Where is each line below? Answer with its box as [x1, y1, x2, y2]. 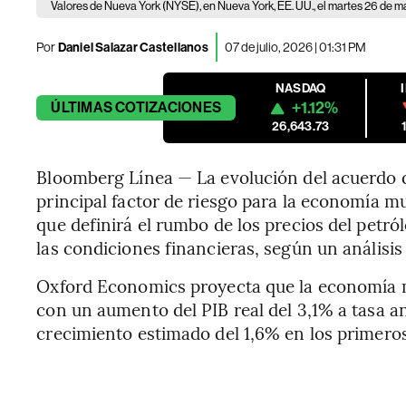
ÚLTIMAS [51, 99, 112, 116]
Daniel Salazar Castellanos [57, 39, 208, 55]
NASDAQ [275, 81, 326, 96]
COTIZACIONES [115, 99, 222, 116]
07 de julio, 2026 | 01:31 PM [224, 39, 366, 54]
